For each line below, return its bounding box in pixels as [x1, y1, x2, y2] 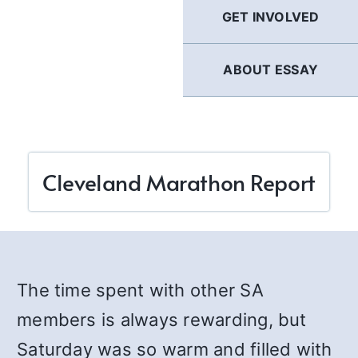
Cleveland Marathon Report [42, 166, 316, 197]
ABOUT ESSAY [223, 62, 318, 78]
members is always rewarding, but [17, 309, 307, 330]
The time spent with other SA [17, 280, 264, 300]
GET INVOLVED [221, 9, 320, 25]
